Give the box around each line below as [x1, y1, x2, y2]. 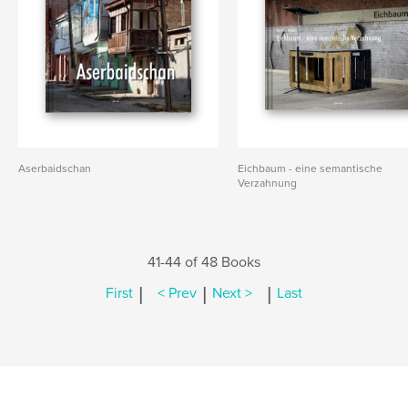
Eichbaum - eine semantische [238, 162, 383, 175]
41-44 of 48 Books [148, 253, 260, 271]
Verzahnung [238, 177, 298, 189]
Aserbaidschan [18, 162, 91, 175]
